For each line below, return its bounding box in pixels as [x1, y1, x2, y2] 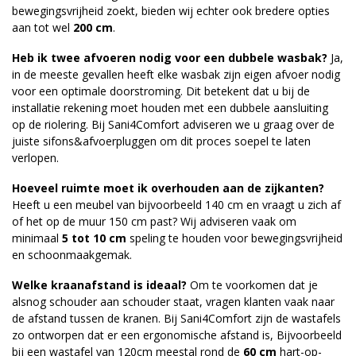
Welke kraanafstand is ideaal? [12, 277, 187, 292]
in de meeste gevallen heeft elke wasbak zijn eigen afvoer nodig [12, 67, 340, 83]
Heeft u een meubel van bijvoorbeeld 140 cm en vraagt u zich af [12, 197, 341, 213]
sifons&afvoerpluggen [43, 133, 157, 149]
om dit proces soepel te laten [157, 133, 311, 149]
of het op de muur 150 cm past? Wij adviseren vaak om [12, 214, 296, 230]
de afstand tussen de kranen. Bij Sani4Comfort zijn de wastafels [12, 310, 341, 326]
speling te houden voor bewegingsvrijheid [126, 230, 342, 246]
